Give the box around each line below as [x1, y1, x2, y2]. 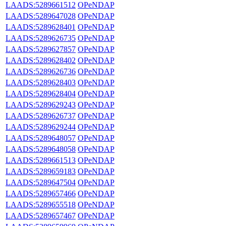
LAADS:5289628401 [6, 22, 76, 31]
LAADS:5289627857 [6, 44, 76, 53]
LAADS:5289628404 [6, 89, 76, 98]
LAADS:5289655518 [6, 200, 76, 209]
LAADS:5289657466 [6, 189, 76, 198]
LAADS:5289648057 [6, 133, 76, 142]
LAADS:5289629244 [6, 122, 76, 131]
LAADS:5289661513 [6, 155, 76, 164]
